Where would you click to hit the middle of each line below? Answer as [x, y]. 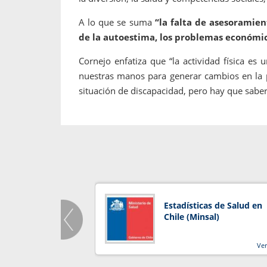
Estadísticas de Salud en [213, 206]
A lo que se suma [117, 22]
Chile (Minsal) [192, 217]
